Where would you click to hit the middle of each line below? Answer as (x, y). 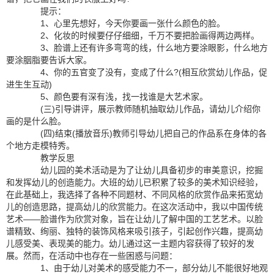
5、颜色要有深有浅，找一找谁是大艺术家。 (116, 97)
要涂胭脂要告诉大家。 (49, 60)
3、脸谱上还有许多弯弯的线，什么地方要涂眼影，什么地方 (146, 48)
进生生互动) (29, 84)
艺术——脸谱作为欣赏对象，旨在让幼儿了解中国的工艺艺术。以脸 (135, 219)
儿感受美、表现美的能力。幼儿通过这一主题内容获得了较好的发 (130, 243)
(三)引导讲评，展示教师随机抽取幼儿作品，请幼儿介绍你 (142, 109)
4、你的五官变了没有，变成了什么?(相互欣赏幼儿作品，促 (145, 72)
